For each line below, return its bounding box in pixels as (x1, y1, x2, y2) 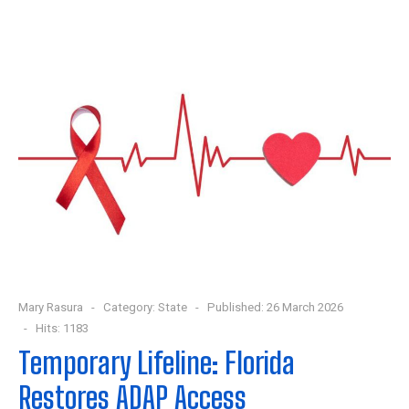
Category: (100, 299, 158, 314)
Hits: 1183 (36, 320, 89, 335)
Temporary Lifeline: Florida (18, 344, 295, 381)
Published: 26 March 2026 (207, 299, 343, 314)
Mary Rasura (18, 299, 83, 314)
